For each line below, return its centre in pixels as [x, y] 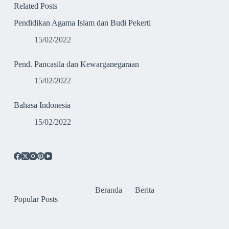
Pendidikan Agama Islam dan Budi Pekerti [82, 22]
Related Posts [35, 6]
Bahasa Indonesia [42, 105]
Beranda [108, 190]
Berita [144, 190]
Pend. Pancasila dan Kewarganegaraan [76, 64]
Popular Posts [36, 199]
